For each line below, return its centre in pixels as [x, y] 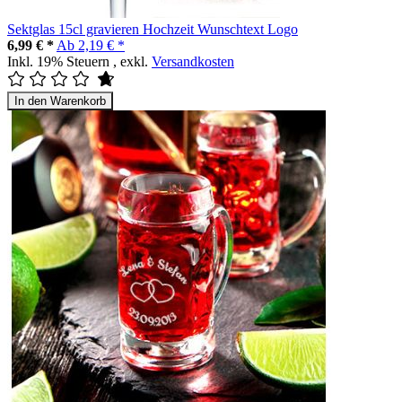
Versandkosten [193, 61]
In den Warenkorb [60, 100]
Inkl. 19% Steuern [60, 61]
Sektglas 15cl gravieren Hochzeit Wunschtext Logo [153, 29]
